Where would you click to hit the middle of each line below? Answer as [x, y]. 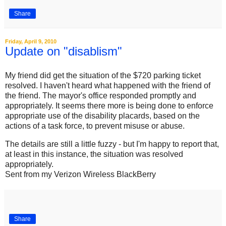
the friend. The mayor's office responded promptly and [101, 95]
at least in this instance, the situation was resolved [94, 154]
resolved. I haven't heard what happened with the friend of [108, 85]
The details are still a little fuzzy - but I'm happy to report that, [112, 144]
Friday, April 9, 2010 [31, 41]
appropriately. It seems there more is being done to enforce [109, 105]
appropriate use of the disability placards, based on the [102, 116]
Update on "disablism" [64, 51]
